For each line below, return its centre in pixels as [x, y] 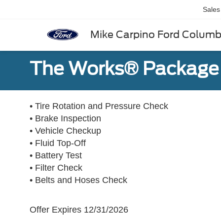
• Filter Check [56, 168]
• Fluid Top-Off [58, 143]
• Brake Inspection [65, 118]
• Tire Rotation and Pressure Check [99, 106]
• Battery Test [56, 155]
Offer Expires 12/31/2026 [79, 210]
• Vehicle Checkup [65, 131]
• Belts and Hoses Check [78, 180]
